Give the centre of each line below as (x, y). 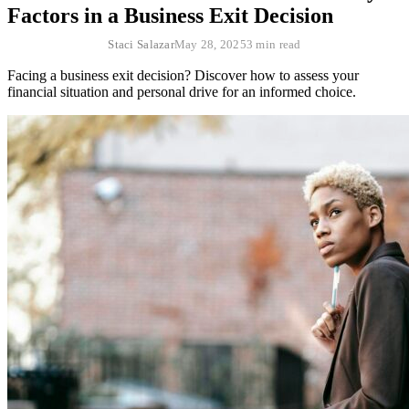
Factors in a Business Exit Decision (170, 15)
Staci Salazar (141, 44)
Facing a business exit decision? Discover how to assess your (183, 75)
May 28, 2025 (210, 44)
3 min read (273, 44)
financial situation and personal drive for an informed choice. (182, 91)
